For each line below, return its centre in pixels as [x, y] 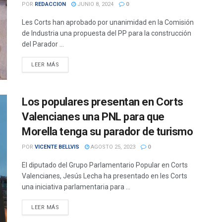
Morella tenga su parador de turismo [108, 131]
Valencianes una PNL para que [93, 116]
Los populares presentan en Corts [103, 102]
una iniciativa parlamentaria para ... [76, 187]
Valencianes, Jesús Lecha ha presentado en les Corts [105, 176]
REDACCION [50, 4]
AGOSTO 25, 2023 [112, 147]
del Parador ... [43, 44]
